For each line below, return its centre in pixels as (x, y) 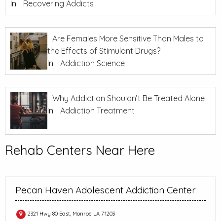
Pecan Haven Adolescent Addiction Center (106, 190)
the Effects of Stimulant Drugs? (104, 51)
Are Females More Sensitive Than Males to (128, 39)
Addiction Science (92, 63)
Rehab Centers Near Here (80, 150)
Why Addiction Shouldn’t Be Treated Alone (129, 98)
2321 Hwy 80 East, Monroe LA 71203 (71, 213)
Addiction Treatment (97, 111)
